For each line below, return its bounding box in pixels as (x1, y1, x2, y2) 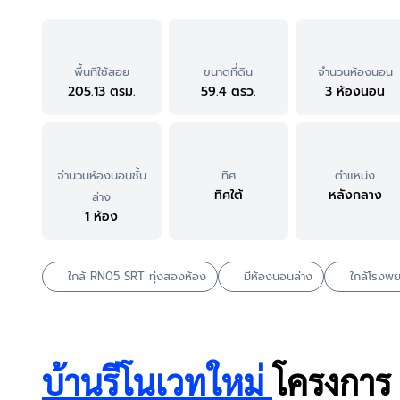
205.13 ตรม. (67, 82, 136, 102)
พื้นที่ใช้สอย (73, 63, 129, 81)
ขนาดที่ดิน (204, 63, 254, 81)
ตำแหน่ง (335, 167, 376, 185)
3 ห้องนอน (325, 82, 386, 102)
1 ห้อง (85, 207, 119, 227)
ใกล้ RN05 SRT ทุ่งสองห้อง (68, 268, 206, 286)
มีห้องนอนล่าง (244, 268, 312, 286)
